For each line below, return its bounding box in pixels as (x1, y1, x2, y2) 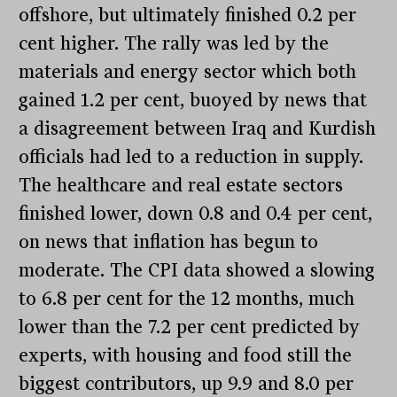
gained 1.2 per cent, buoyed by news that (19, 90, 368, 112)
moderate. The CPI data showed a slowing (19, 260, 376, 282)
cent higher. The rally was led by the (19, 33, 330, 55)
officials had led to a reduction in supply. (19, 146, 364, 168)
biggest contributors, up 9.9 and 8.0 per (19, 373, 354, 395)
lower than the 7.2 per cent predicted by (19, 316, 361, 339)
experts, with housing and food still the (19, 345, 353, 367)
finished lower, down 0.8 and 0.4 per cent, (19, 203, 373, 225)
